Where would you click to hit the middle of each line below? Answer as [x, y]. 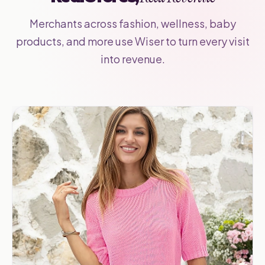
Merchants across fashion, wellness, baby [132, 24]
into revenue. [132, 59]
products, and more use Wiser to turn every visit [132, 41]
